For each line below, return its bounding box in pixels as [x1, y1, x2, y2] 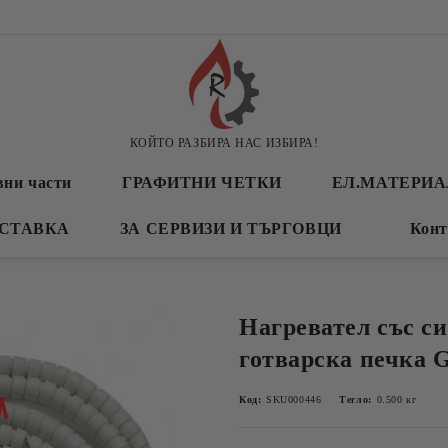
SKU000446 [266, 394, 322, 405]
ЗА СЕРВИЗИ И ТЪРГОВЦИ [119, 220, 342, 237]
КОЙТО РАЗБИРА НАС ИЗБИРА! [129, 135, 319, 150]
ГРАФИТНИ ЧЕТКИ [121, 174, 282, 191]
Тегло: [339, 394, 372, 405]
